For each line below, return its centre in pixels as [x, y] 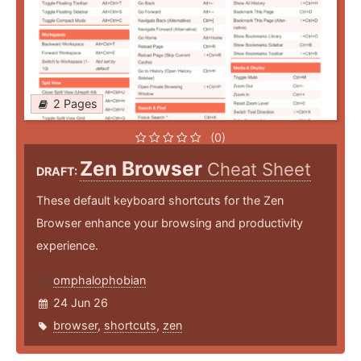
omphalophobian [100, 280]
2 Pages [75, 104]
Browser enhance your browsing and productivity [170, 223]
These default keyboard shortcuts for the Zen [160, 201]
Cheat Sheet [259, 170]
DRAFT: [58, 172]
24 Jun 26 [81, 303]
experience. [67, 246]
